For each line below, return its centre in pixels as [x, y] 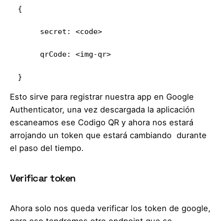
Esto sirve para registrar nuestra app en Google [102, 97]
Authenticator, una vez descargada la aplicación [102, 110]
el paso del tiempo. [47, 148]
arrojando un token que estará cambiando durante [108, 135]
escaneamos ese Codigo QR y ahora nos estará [102, 123]
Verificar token [43, 178]
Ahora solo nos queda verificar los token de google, [110, 208]
